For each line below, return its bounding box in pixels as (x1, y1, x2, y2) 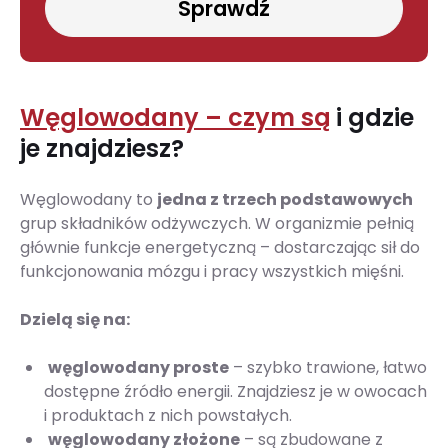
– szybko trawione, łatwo (229, 356, 427, 380)
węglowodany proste (48, 356, 229, 380)
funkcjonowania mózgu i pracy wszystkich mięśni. (20, 260, 404, 284)
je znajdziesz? (20, 132, 184, 166)
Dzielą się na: (20, 308, 130, 332)
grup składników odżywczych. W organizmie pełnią (20, 212, 414, 236)
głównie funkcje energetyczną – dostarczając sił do (20, 236, 420, 260)
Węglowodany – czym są (20, 101, 330, 135)
